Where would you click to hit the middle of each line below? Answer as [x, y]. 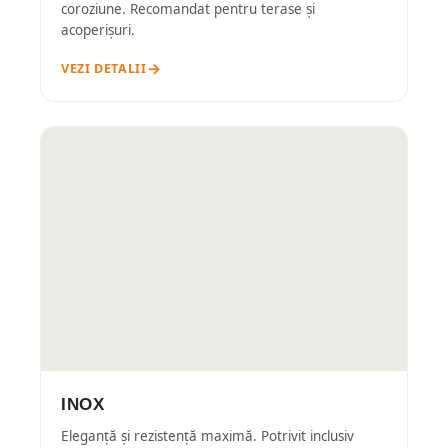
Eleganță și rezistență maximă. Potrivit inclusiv [207, 435]
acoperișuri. [98, 29]
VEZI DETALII [104, 68]
